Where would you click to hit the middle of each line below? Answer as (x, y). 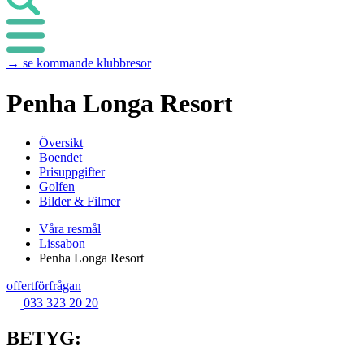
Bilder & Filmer (80, 201)
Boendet (61, 158)
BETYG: (44, 338)
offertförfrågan (44, 286)
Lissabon (62, 244)
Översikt (61, 143)
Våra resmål (70, 229)
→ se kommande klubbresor (79, 63)
